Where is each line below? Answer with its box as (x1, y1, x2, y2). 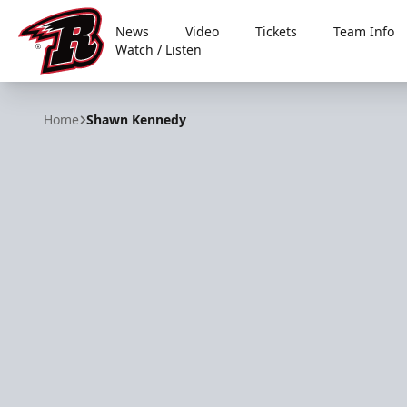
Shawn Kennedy (86, 111, 186, 128)
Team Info (333, 23, 395, 40)
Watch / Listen (115, 41, 203, 58)
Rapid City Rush (17, 74, 124, 95)
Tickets (255, 23, 298, 40)
